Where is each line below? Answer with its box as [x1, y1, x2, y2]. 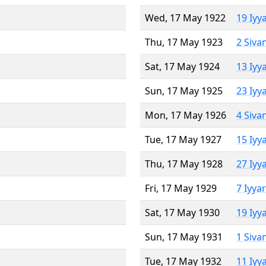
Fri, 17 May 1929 [145, 181, 217, 195]
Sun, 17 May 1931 [145, 230, 223, 243]
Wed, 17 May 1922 [145, 11, 226, 24]
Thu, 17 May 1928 [145, 157, 223, 170]
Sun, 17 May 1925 [145, 84, 223, 97]
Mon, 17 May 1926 [145, 108, 226, 122]
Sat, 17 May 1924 [145, 59, 220, 73]
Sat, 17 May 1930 [145, 205, 220, 219]
